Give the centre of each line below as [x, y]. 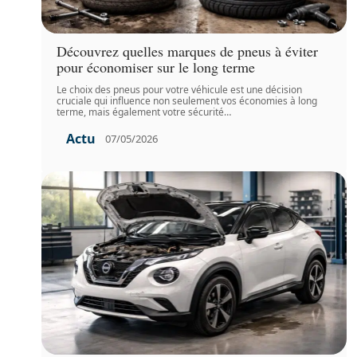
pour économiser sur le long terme [156, 67]
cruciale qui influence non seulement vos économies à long [187, 100]
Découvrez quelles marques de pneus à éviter [188, 51]
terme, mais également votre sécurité [141, 112]
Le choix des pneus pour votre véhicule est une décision [180, 89]
